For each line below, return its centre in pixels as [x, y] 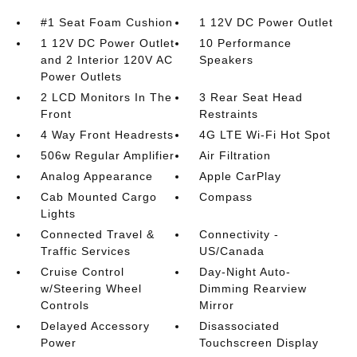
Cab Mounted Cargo [98, 197]
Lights [58, 214]
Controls [65, 306]
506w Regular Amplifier [107, 156]
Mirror [217, 306]
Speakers [227, 60]
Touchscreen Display [259, 343]
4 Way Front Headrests [107, 135]
